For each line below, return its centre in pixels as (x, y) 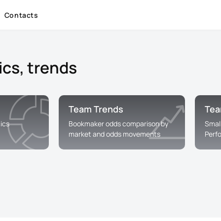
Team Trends (96, 109)
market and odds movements (114, 134)
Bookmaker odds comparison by (118, 124)
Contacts (21, 15)
